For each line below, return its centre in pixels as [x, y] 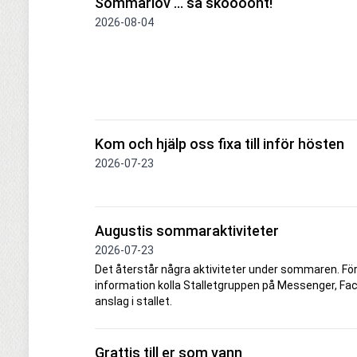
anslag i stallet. [133, 301]
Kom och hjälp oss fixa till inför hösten [220, 144]
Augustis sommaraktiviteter [187, 230]
